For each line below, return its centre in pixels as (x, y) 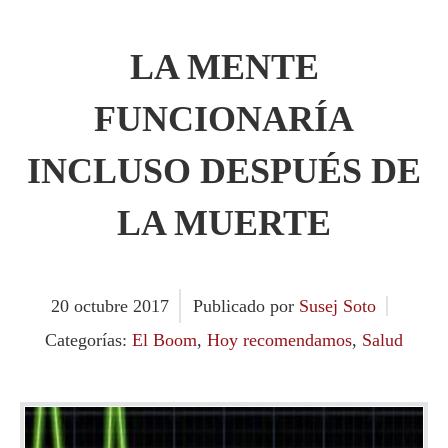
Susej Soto (337, 306)
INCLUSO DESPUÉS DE (224, 171)
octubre (103, 306)
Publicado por (245, 306)
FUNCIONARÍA (224, 119)
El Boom (164, 340)
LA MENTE (224, 67)
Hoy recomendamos (279, 340)
